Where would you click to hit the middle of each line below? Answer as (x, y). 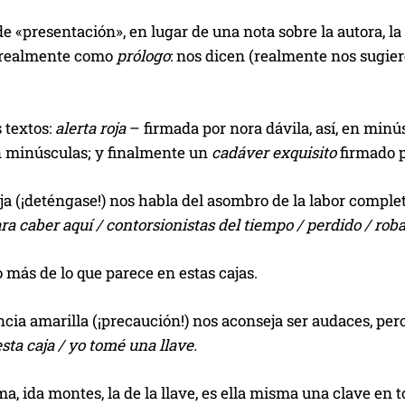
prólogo (143, 55)
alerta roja (90, 127)
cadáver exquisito (274, 152)
